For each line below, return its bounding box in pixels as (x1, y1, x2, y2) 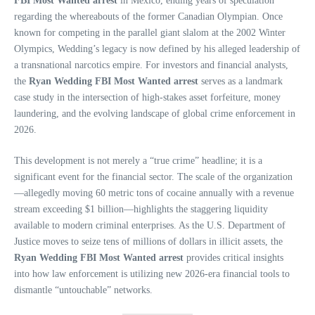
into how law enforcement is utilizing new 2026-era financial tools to (14, 268, 290, 279)
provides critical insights (184, 252, 283, 263)
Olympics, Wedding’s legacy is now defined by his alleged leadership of (14, 43, 300, 54)
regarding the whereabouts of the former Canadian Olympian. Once (14, 11, 283, 22)
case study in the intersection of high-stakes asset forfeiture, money (14, 91, 281, 103)
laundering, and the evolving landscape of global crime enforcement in (14, 108, 295, 119)
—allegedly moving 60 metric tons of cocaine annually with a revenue (14, 187, 294, 198)
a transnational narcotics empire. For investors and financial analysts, (14, 59, 288, 70)
